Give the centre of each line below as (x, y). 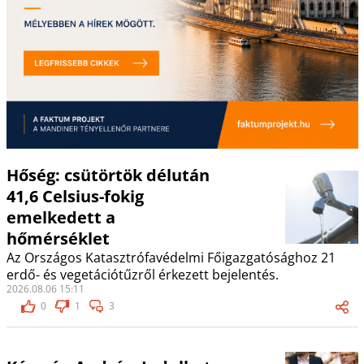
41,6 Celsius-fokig (75, 197)
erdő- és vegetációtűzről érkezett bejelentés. (142, 275)
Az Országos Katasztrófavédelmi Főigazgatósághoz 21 (171, 258)
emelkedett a (61, 218)
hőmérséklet (58, 239)
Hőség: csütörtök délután (108, 175)
